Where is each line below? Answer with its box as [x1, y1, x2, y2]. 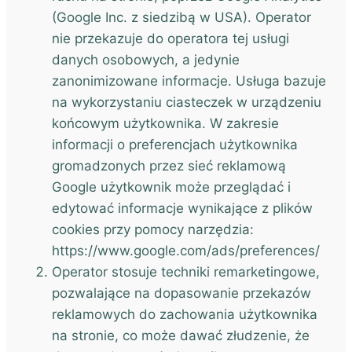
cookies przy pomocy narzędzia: [52, 222, 254, 237]
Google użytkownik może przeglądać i [52, 179, 291, 195]
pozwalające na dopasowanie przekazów [52, 285, 311, 301]
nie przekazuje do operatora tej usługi [52, 31, 289, 46]
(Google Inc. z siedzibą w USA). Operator [52, 9, 311, 25]
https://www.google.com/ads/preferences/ [52, 243, 320, 258]
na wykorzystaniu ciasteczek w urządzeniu [52, 94, 321, 110]
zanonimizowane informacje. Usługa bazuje [52, 73, 326, 89]
